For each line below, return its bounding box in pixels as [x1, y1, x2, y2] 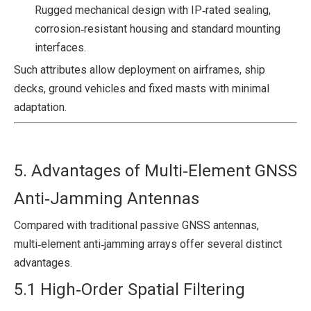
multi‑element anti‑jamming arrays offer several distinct [14, 237, 282, 251]
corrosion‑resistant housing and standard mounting [35, 22, 280, 35]
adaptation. [14, 100, 67, 114]
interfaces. [35, 40, 86, 54]
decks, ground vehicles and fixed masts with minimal [14, 81, 269, 95]
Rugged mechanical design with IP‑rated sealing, [35, 3, 271, 17]
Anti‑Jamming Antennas [14, 188, 199, 208]
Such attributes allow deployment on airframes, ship [14, 62, 265, 76]
